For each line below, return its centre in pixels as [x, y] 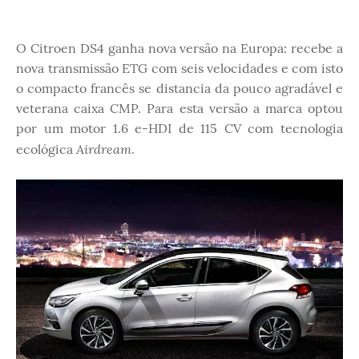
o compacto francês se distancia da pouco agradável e [179, 88]
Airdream [104, 149]
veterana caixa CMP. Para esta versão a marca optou [179, 108]
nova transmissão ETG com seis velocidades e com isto [179, 68]
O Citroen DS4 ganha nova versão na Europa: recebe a [179, 48]
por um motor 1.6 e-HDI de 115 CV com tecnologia [179, 128]
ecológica [46, 149]
